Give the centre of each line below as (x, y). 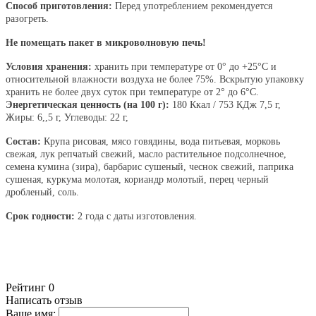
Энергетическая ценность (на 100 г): (89, 105)
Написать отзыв (44, 300)
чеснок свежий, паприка (241, 167)
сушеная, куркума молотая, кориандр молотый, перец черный (137, 180)
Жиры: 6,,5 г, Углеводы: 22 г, (67, 118)
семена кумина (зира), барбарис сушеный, (96, 167)
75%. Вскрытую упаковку (250, 80)
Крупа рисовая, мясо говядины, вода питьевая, (143, 142)
